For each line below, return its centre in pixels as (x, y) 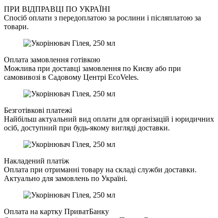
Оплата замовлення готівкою (52, 60)
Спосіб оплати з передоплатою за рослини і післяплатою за (102, 18)
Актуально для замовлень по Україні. (66, 179)
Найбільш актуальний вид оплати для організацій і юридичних (109, 119)
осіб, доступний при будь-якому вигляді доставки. (87, 128)
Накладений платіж (36, 161)
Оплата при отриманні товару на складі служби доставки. (100, 170)
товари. (16, 27)
